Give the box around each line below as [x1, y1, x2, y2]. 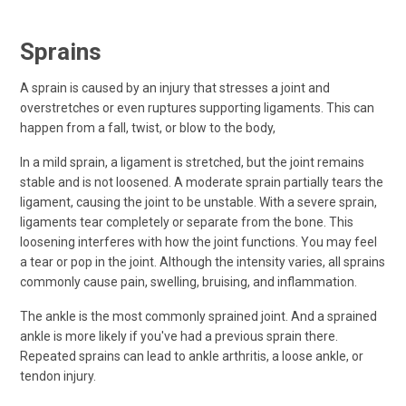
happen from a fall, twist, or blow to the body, [20, 120, 275, 135]
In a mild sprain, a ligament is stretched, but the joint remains [20, 154, 364, 169]
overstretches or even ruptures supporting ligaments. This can [20, 100, 374, 115]
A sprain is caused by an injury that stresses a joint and [20, 80, 330, 95]
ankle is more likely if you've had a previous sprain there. [20, 328, 338, 343]
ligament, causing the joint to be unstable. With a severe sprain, [20, 194, 377, 209]
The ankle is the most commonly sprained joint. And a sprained [20, 308, 377, 324]
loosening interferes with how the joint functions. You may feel [20, 234, 377, 249]
